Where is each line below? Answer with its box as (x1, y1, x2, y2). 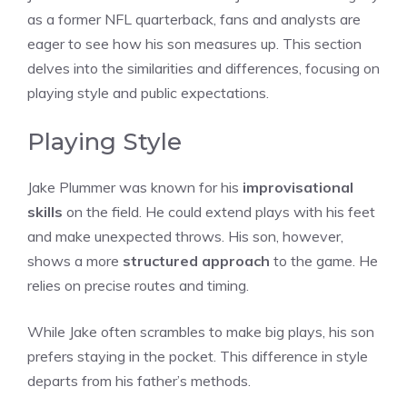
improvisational (243, 178, 353, 197)
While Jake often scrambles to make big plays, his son (27, 323, 374, 342)
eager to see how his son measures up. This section (27, 35, 362, 54)
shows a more (27, 252, 123, 271)
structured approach (123, 252, 270, 271)
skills (27, 203, 63, 222)
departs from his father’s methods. (27, 372, 251, 391)
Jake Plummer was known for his (27, 178, 243, 197)
